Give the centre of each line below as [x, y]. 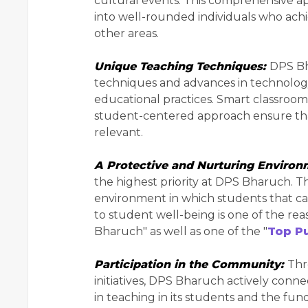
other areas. [126, 34]
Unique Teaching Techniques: [182, 67]
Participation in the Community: [191, 265]
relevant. [119, 133]
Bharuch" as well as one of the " [181, 232]
